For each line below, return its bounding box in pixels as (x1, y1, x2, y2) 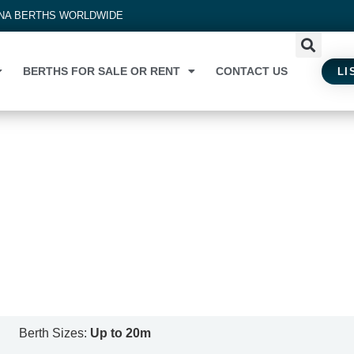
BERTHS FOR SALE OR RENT (22, 65, 180, 77)
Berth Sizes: (19, 326, 91, 340)
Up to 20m (90, 326, 152, 340)
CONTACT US (215, 65, 288, 77)
